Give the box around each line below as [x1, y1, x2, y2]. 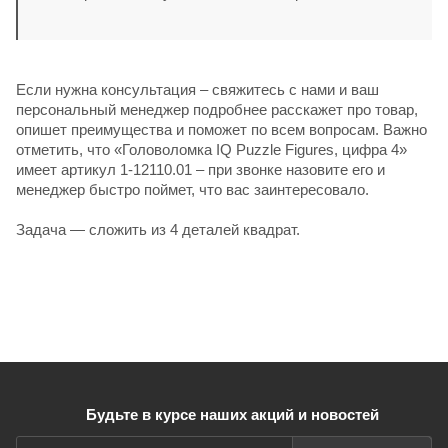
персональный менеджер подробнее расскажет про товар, [16, 100, 418, 118]
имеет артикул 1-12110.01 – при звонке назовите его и [16, 160, 385, 178]
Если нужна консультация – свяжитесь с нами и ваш [16, 80, 379, 98]
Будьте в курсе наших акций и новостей [85, 406, 379, 423]
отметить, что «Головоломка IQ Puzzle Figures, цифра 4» [16, 140, 407, 158]
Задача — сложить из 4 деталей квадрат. [16, 220, 300, 238]
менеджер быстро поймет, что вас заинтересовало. [16, 180, 369, 198]
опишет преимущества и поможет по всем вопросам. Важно [16, 120, 427, 138]
